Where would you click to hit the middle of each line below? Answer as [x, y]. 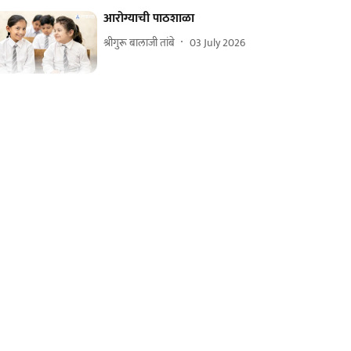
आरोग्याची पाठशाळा [149, 19]
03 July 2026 [218, 42]
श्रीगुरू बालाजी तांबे [139, 42]
